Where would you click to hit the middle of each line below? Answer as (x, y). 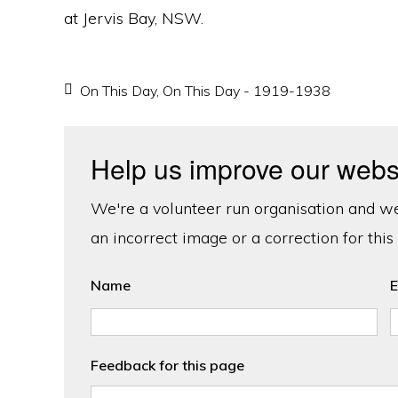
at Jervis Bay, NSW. (134, 18)
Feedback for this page (167, 365)
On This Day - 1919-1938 (247, 91)
